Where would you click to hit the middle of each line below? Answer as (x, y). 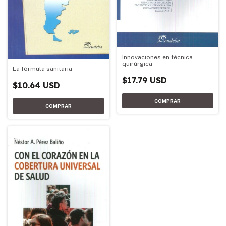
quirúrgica (137, 64)
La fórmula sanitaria (42, 68)
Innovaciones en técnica (157, 57)
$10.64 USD (36, 85)
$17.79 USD (144, 80)
